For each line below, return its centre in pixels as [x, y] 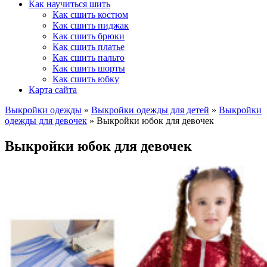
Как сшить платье [89, 47]
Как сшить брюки [89, 36]
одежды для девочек [46, 121]
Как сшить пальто [89, 58]
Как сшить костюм [90, 15]
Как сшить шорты [89, 68]
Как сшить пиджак [91, 25]
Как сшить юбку [86, 79]
